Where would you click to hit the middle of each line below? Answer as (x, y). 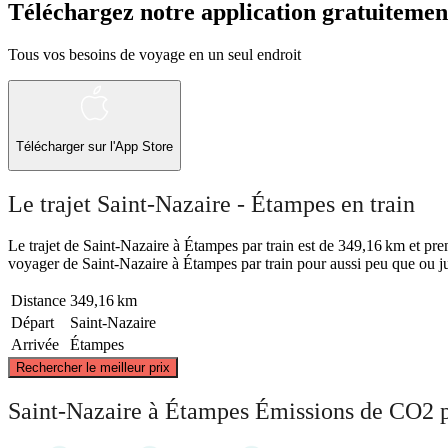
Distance (38, 301)
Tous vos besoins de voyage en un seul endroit (154, 54)
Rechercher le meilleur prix (93, 368)
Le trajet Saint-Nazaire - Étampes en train (211, 203)
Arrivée (35, 345)
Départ (32, 323)
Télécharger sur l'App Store (94, 147)
